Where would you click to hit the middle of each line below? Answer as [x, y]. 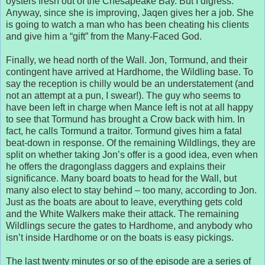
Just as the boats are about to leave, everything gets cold [124, 202]
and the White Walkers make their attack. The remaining [122, 214]
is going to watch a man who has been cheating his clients [127, 24]
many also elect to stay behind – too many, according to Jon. [131, 190]
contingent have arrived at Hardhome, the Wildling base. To [130, 72]
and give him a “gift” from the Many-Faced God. [104, 36]
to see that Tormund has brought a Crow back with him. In [125, 119]
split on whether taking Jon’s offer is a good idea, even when [132, 154]
